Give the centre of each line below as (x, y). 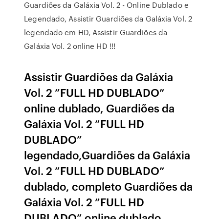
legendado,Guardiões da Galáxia (107, 155)
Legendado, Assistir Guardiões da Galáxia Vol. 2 (108, 19)
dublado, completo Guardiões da (109, 186)
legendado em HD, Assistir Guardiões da (96, 32)
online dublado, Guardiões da (99, 108)
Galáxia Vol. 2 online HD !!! (70, 46)
